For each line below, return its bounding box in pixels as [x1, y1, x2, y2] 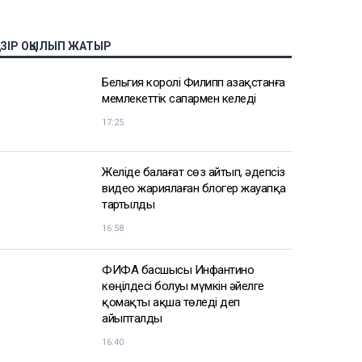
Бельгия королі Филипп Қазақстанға [102, 75, 285, 90]
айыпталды [102, 311, 162, 326]
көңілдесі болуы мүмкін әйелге [102, 279, 264, 294]
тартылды [102, 197, 154, 213]
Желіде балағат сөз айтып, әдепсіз [102, 165, 285, 180]
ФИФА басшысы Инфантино [102, 263, 254, 278]
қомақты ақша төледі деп [102, 295, 240, 310]
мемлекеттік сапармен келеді [102, 91, 256, 107]
